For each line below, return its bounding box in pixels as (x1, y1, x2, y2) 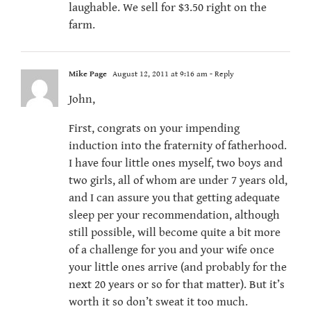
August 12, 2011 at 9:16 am (110, 69, 208, 79)
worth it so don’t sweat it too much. (69, 295, 248, 310)
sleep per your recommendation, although (69, 208, 280, 223)
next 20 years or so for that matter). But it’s (69, 278, 285, 292)
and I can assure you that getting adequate (69, 191, 280, 205)
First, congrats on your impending (69, 121, 239, 136)
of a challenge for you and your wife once (69, 243, 274, 258)
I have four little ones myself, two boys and (69, 156, 283, 171)
